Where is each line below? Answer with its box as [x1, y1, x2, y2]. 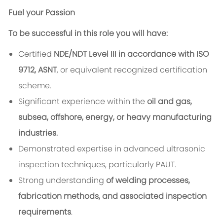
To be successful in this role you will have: [8, 28, 168, 39]
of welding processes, [106, 175, 190, 186]
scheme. [18, 80, 51, 92]
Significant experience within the [18, 96, 147, 108]
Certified [18, 48, 54, 60]
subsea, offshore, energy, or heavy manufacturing [18, 111, 212, 123]
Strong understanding [18, 175, 106, 186]
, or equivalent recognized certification [56, 64, 207, 76]
